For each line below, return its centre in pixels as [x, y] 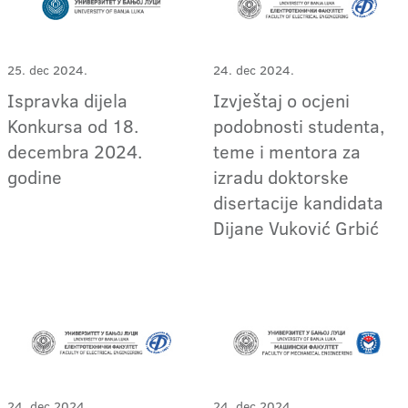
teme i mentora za [287, 151]
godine [35, 176]
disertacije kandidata [299, 202]
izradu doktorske [281, 176]
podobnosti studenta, [299, 125]
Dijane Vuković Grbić [296, 227]
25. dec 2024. [47, 70]
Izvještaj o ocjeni [282, 100]
